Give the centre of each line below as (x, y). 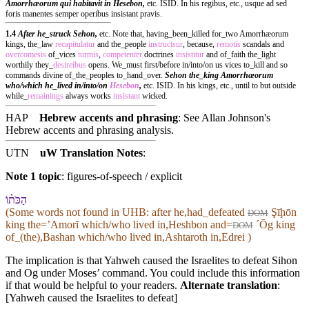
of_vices (62, 55)
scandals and (262, 44)
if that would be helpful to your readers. (93, 286)
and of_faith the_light (240, 55)
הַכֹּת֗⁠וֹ (16, 200)
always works (88, 96)
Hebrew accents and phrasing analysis (88, 130)
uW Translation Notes (91, 153)
